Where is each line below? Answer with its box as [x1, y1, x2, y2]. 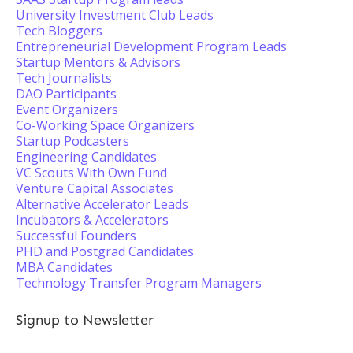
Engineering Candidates [16, 148, 157, 165]
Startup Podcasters [16, 132, 129, 150]
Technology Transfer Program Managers [16, 274, 262, 292]
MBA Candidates [16, 258, 113, 276]
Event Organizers [16, 101, 118, 118]
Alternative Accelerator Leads [16, 195, 188, 213]
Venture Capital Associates [16, 180, 173, 197]
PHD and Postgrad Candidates [16, 243, 194, 260]
